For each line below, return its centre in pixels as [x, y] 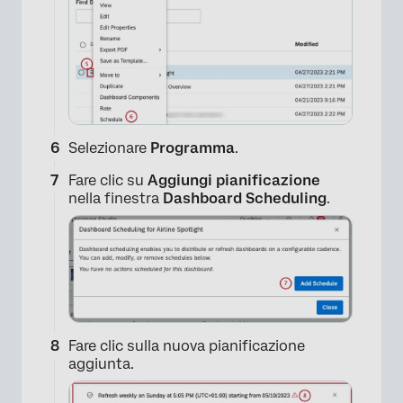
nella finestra [116, 199]
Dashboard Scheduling [245, 199]
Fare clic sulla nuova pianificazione [187, 346]
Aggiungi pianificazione [234, 181]
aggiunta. [101, 364]
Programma [193, 148]
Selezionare [109, 148]
